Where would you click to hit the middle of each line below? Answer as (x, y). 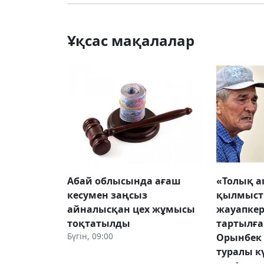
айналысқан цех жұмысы (131, 209)
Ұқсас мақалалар (131, 40)
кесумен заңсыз (107, 195)
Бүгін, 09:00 (90, 236)
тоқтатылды (99, 223)
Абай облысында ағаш (124, 181)
